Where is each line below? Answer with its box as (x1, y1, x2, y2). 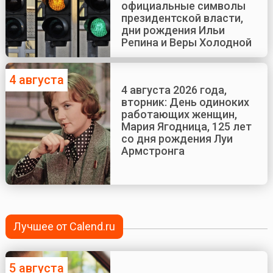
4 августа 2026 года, (121, 83, 227, 96)
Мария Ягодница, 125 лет (121, 120, 252, 133)
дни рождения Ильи (121, 24, 225, 37)
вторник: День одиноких (121, 96, 249, 108)
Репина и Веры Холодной (121, 36, 252, 49)
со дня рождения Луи (121, 132, 233, 145)
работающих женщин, (121, 108, 237, 121)
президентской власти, (121, 12, 243, 25)
